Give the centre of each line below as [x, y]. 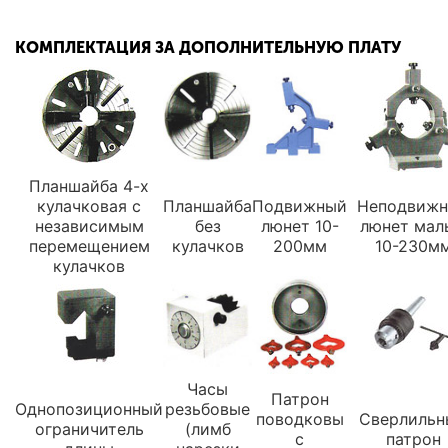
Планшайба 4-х [89, 186]
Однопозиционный [89, 409]
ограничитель [89, 429]
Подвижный [299, 206]
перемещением [89, 246]
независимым [89, 226]
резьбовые [207, 409]
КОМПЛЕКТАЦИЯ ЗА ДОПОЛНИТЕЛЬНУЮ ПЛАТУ [208, 48]
